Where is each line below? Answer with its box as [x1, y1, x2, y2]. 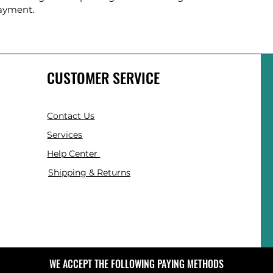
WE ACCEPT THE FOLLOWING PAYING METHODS [49, 256, 224, 271]
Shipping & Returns [48, 166, 130, 178]
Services [47, 129, 83, 140]
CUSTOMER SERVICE [47, 66, 160, 88]
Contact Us [47, 110, 95, 121]
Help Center [47, 147, 101, 159]
